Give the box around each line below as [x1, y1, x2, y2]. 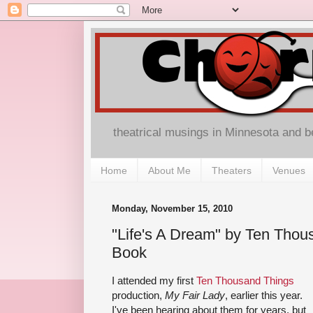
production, [112, 289, 165, 301]
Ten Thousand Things [196, 274, 294, 286]
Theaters [212, 164, 252, 176]
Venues [272, 164, 305, 176]
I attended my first [112, 274, 196, 286]
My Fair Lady [165, 289, 225, 301]
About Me [148, 164, 191, 176]
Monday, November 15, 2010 [112, 203, 233, 214]
